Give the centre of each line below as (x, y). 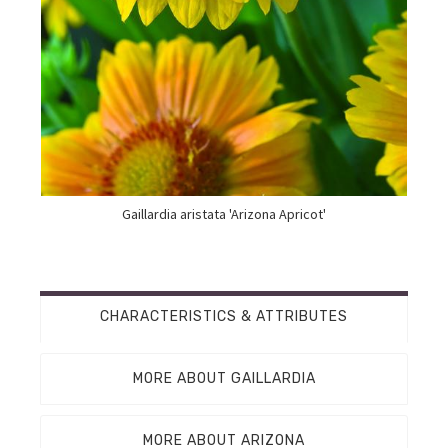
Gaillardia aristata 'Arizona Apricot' (224, 213)
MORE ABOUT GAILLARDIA (224, 378)
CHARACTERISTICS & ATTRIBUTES (224, 316)
